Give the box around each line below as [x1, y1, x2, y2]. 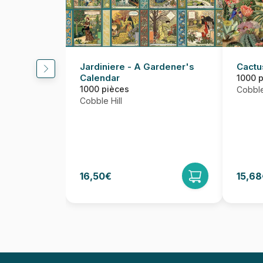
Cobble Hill [80, 96, 122, 106]
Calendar [80, 72, 120, 84]
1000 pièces [80, 84, 129, 95]
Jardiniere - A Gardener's [80, 61, 194, 73]
